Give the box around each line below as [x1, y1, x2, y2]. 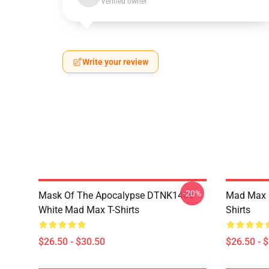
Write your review [82, 57, 148, 67]
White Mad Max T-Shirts [38, 204, 139, 216]
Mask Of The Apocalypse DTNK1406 [38, 190, 194, 201]
